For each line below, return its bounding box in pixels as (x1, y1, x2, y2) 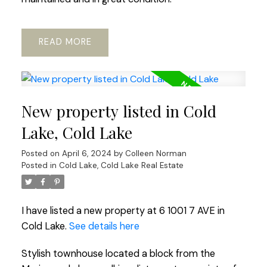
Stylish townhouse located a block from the (21, 247, 215, 260)
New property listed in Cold (21, 101, 216, 122)
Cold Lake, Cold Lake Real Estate (58, 160, 184, 171)
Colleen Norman (125, 148, 187, 159)
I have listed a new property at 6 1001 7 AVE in (21, 204, 225, 218)
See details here (69, 220, 139, 233)
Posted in (21, 160, 57, 171)
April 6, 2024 (61, 148, 111, 159)
